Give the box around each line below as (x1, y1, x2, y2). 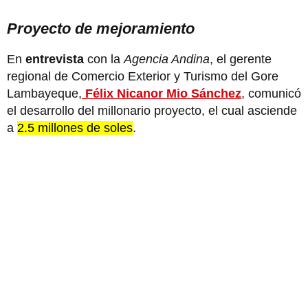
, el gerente (210, 52, 272, 66)
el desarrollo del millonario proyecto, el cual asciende (7, 103, 297, 118)
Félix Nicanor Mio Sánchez (82, 86, 241, 100)
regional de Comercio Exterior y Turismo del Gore (7, 69, 278, 83)
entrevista (25, 52, 87, 66)
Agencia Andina (124, 52, 210, 66)
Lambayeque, (7, 86, 82, 100)
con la (87, 52, 124, 66)
